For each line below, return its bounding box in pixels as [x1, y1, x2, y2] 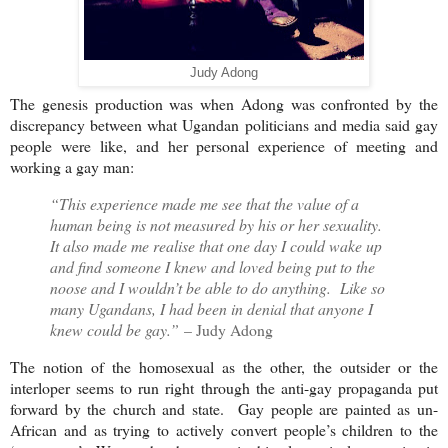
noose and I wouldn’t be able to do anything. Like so [50, 277, 385, 299]
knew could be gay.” [50, 319, 179, 341]
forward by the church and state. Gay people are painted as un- [10, 398, 438, 420]
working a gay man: [10, 156, 134, 178]
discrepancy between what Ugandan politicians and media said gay [10, 114, 438, 136]
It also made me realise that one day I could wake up [50, 235, 382, 257]
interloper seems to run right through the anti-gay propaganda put [10, 377, 438, 399]
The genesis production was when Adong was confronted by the [10, 93, 438, 115]
